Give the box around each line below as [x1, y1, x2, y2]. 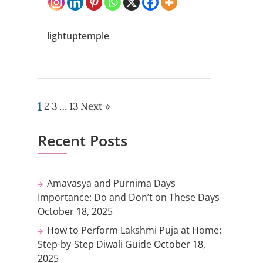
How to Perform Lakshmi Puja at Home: [47, 224, 221, 237]
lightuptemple [47, 29, 109, 42]
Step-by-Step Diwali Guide [38, 238, 151, 251]
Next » [80, 100, 110, 113]
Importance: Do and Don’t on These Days [38, 191, 220, 204]
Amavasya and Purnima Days [47, 177, 176, 190]
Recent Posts [38, 130, 127, 151]
